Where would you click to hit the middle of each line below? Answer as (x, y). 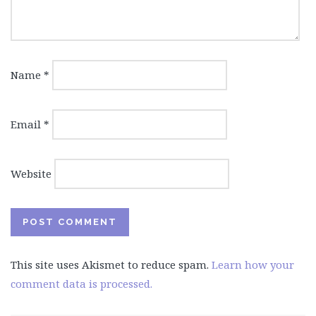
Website (31, 173)
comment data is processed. (81, 283)
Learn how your (253, 264)
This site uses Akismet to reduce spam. (111, 264)
